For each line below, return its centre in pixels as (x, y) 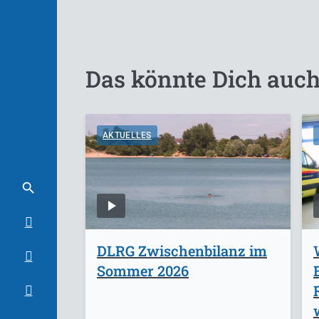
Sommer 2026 (143, 270)
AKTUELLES (127, 135)
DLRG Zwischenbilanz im (182, 250)
